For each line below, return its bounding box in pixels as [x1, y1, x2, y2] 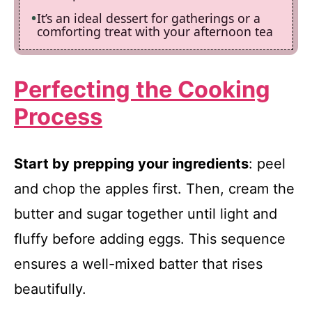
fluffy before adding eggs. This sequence [14, 230, 286, 247]
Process [14, 102, 102, 130]
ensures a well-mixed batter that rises [14, 255, 263, 272]
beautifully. [14, 280, 86, 297]
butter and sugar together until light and [14, 205, 277, 222]
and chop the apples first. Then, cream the [14, 180, 295, 197]
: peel [249, 155, 286, 172]
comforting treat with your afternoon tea [37, 22, 273, 40]
